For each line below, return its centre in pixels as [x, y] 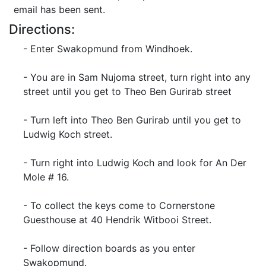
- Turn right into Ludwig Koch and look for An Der [135, 163]
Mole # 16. [46, 177]
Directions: [42, 29]
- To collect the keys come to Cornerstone [119, 205]
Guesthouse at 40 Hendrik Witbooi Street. [117, 220]
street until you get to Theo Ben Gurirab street [127, 91]
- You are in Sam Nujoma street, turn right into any [137, 77]
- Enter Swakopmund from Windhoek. [108, 49]
